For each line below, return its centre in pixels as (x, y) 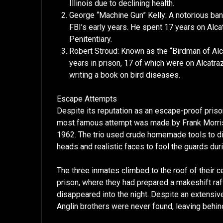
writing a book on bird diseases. (125, 75)
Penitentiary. (91, 39)
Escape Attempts (87, 99)
